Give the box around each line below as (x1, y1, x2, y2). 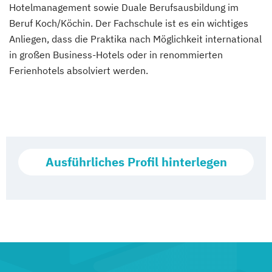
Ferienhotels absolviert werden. (9, 64, 148, 76)
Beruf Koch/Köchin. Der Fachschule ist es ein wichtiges (9, 17, 248, 29)
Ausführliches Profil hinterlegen (45, 154, 227, 170)
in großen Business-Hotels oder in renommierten (9, 49, 223, 61)
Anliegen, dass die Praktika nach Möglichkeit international (9, 33, 262, 45)
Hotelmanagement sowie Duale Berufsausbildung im (9, 1, 239, 13)
